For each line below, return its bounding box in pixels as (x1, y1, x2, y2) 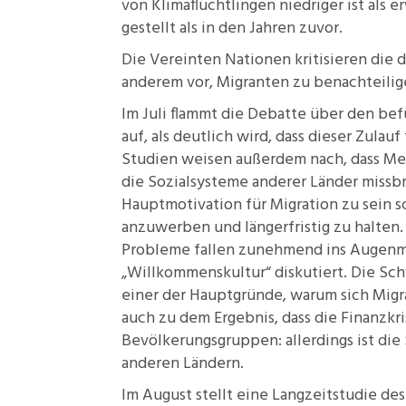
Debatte (247, 101, 306, 128)
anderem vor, (121, 70, 217, 96)
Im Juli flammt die (121, 101, 247, 128)
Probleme (121, 237, 190, 264)
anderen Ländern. (121, 351, 244, 377)
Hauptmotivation (121, 192, 242, 218)
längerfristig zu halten (245, 215, 400, 241)
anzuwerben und (121, 215, 245, 241)
